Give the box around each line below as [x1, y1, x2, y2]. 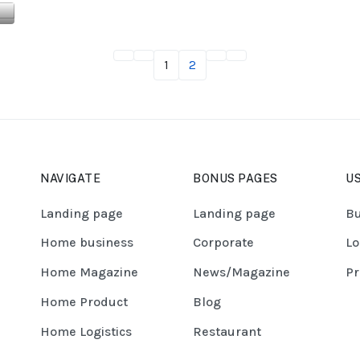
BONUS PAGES [193, 172, 278, 186]
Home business [40, 235, 133, 251]
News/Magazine [193, 264, 290, 280]
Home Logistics [40, 323, 132, 339]
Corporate [193, 235, 254, 251]
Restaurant [193, 323, 261, 339]
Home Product [40, 294, 128, 310]
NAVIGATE [40, 172, 100, 186]
